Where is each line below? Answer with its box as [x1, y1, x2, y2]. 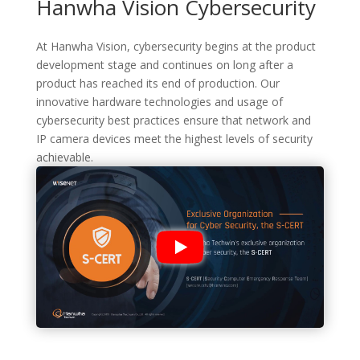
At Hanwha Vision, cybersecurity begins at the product [35, 38, 316, 54]
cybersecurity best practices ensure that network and [35, 112, 311, 128]
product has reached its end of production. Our [35, 75, 280, 91]
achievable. [35, 149, 93, 165]
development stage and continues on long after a [35, 56, 293, 72]
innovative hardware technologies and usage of [35, 93, 283, 109]
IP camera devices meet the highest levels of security [35, 130, 313, 146]
